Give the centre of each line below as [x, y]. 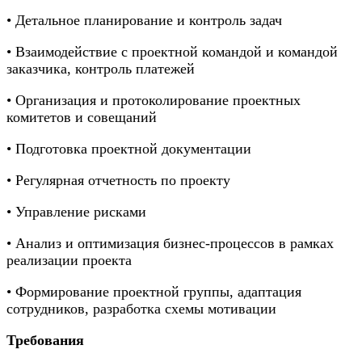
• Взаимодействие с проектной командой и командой [172, 51]
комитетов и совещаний [82, 117]
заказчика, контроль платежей [101, 68]
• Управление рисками [76, 211]
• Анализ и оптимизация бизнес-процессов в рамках [170, 243]
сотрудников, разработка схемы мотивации [141, 308]
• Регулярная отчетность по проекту [118, 180]
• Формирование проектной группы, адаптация [154, 291]
